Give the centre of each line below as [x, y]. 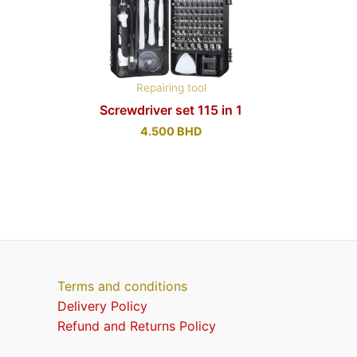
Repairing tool [171, 88]
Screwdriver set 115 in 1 [171, 110]
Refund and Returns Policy [137, 326]
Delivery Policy [102, 306]
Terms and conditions [122, 286]
